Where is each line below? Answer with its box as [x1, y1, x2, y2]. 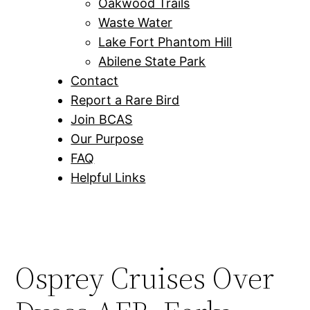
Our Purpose [71, 131, 144, 147]
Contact [71, 73, 119, 89]
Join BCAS [71, 112, 133, 127]
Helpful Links [71, 170, 146, 185]
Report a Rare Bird [71, 93, 180, 108]
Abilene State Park [98, 54, 206, 69]
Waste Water [98, 15, 173, 30]
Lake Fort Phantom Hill [98, 35, 232, 50]
